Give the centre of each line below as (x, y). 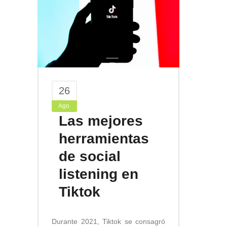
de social (90, 156)
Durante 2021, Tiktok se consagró (108, 221)
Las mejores (101, 121)
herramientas (104, 138)
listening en (99, 174)
